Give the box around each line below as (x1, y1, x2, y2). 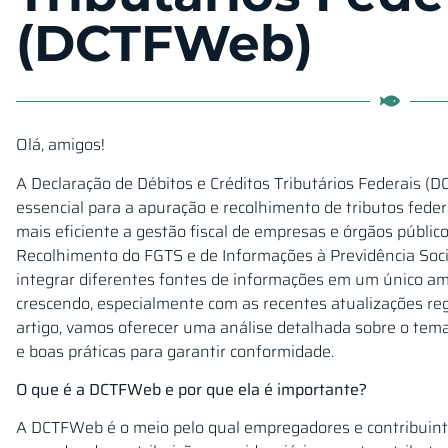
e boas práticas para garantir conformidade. (16, 338, 334, 364)
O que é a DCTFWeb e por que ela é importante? (16, 376, 367, 402)
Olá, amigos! (16, 132, 105, 158)
